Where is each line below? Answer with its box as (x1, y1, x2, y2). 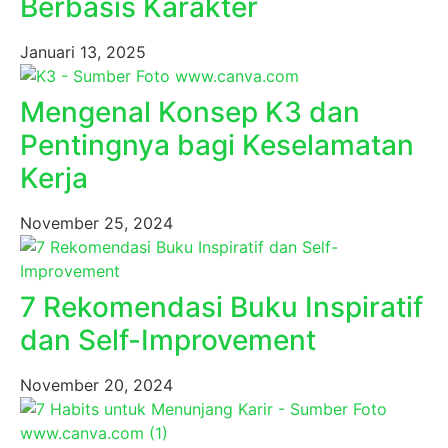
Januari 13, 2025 (20, 42, 146, 63)
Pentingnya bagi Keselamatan (20, 128, 414, 163)
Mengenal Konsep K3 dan (20, 95, 360, 130)
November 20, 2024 (20, 375, 173, 396)
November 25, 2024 (20, 213, 173, 234)
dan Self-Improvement (20, 323, 316, 358)
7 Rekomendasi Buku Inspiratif (20, 290, 423, 325)
